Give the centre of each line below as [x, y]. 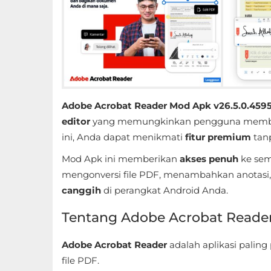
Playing [36, 250]
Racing [35, 204]
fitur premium [218, 137]
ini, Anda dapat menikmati [123, 137]
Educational [46, 18]
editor [76, 121]
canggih [81, 190]
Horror [34, 92]
